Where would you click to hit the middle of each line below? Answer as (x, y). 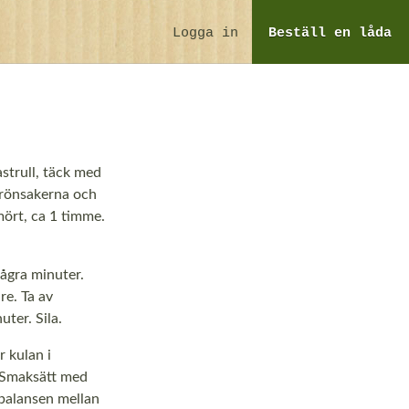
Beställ (302, 33)
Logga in (205, 33)
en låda (363, 33)
